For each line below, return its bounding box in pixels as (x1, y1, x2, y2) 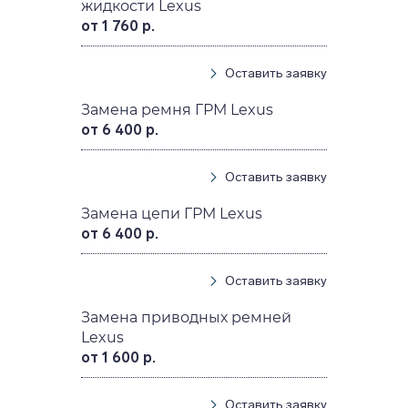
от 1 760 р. (81, 17, 156, 36)
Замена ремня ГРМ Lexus (81, 101, 274, 119)
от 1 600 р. (81, 349, 157, 367)
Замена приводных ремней (81, 309, 292, 327)
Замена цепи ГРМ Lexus (81, 205, 263, 223)
